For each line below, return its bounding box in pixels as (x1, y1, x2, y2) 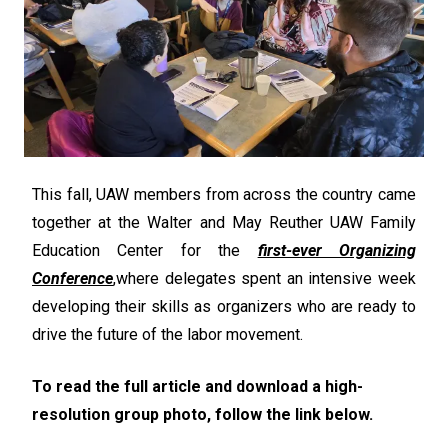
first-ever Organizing (257, 240, 417, 260)
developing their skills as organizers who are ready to (32, 296, 416, 316)
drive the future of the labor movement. (32, 324, 311, 344)
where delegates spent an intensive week (116, 268, 416, 288)
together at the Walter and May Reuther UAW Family (32, 212, 416, 232)
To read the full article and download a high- (32, 376, 363, 396)
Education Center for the (32, 240, 258, 260)
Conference (32, 268, 113, 288)
